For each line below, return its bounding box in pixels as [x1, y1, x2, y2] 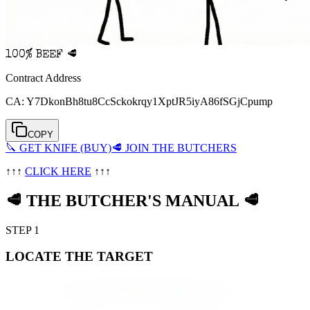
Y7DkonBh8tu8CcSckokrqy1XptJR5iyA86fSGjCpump [26, 95, 273, 107]
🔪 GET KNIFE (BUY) [6, 141, 111, 154]
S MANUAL [152, 191, 243, 210]
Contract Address [6, 71, 81, 84]
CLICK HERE [25, 165, 91, 177]
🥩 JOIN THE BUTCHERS [111, 141, 237, 154]
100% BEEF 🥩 [6, 49, 77, 61]
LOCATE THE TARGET [6, 249, 153, 264]
